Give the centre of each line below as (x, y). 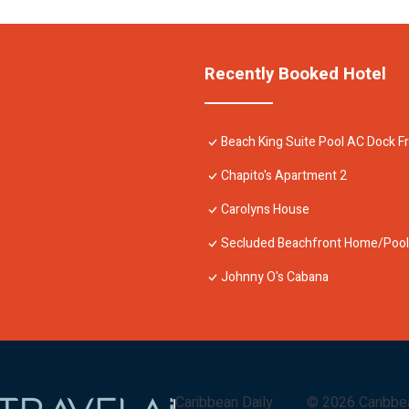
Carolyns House (265, 209)
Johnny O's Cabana (275, 277)
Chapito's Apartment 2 (284, 175)
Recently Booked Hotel (295, 73)
